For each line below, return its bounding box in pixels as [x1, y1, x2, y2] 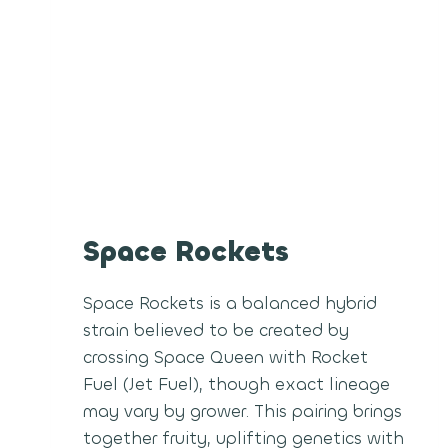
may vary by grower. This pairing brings [83, 399, 402, 423]
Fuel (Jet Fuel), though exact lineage [83, 372, 390, 396]
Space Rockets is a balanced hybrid [83, 291, 377, 315]
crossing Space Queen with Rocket [83, 345, 368, 369]
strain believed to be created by [83, 318, 349, 342]
